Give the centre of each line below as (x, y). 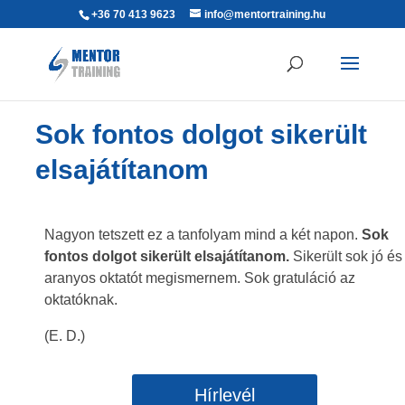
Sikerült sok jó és (346, 256)
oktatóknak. (81, 300)
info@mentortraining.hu (265, 14)
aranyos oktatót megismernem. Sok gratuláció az (200, 278)
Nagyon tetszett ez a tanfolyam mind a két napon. (203, 235)
